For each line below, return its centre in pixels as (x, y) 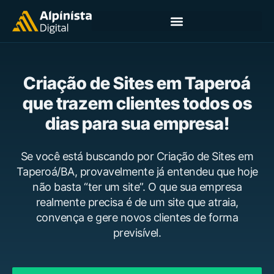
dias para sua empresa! (137, 124)
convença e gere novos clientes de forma (137, 217)
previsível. (137, 233)
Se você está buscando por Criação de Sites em (137, 156)
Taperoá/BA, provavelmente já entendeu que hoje (137, 172)
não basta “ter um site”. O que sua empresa (137, 187)
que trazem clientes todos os (137, 103)
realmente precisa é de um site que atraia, (137, 202)
